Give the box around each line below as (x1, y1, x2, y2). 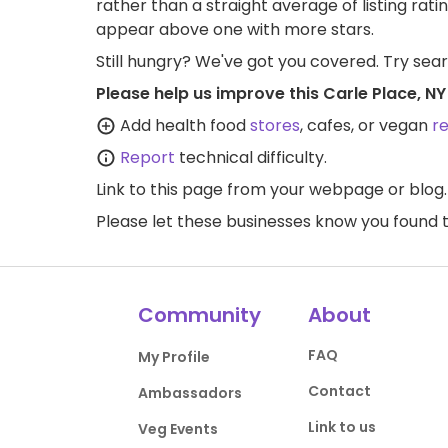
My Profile (138, 346, 211, 367)
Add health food (116, 113, 250, 137)
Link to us (307, 416, 376, 437)
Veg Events (138, 418, 219, 439)
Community (138, 300, 262, 329)
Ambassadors (138, 382, 243, 403)
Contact (307, 380, 371, 401)
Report (120, 145, 175, 169)
